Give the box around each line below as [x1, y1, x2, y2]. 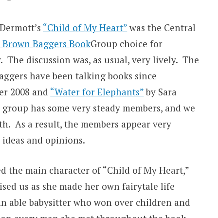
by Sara [144, 86, 177, 98]
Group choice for [91, 37, 163, 50]
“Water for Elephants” [50, 86, 144, 98]
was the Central [127, 21, 196, 34]
